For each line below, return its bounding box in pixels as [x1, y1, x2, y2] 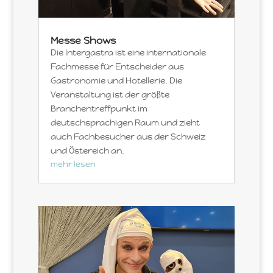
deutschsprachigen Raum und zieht [50, 117, 200, 129]
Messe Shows [50, 34, 116, 48]
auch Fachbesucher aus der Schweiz [50, 131, 205, 143]
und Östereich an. [50, 145, 124, 157]
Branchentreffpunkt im [50, 103, 147, 115]
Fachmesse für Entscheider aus [50, 61, 184, 73]
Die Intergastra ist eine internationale [50, 47, 206, 58]
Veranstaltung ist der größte [50, 89, 169, 101]
